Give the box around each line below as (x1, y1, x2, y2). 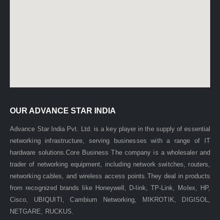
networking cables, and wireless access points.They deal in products (10, 172, 210, 180)
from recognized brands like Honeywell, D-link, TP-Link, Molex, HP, (10, 184, 210, 192)
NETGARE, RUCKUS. (10, 208, 74, 216)
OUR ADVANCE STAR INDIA (10, 107, 116, 115)
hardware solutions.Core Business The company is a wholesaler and (10, 149, 210, 157)
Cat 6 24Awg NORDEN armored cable (90, 178, 98, 186)
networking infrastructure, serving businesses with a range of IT (10, 137, 210, 145)
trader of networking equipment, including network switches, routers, (10, 161, 210, 168)
